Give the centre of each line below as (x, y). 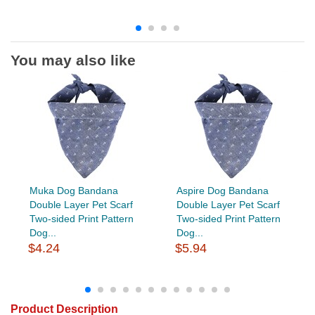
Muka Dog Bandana (73, 190)
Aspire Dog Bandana (222, 190)
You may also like (73, 60)
